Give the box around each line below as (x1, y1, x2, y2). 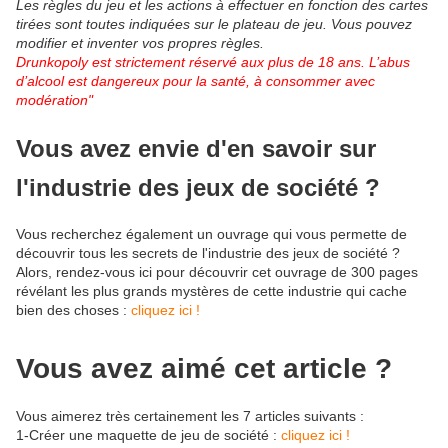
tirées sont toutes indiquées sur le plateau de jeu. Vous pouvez (16, 15, 412, 32)
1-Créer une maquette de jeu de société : (16, 426, 281, 443)
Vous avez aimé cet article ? (16, 352, 392, 384)
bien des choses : (16, 302, 131, 319)
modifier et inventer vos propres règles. (16, 34, 264, 51)
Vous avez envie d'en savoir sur (16, 135, 376, 163)
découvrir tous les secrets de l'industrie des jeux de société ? (16, 245, 400, 262)
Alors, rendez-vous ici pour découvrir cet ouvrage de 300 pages (16, 264, 418, 281)
